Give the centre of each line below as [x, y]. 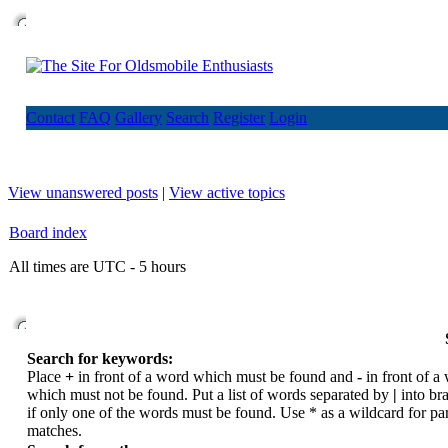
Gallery [138, 117]
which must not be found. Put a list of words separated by [210, 394]
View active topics [227, 192]
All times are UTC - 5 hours [97, 266]
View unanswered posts [83, 192]
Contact [50, 117]
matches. [54, 430]
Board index [48, 232]
